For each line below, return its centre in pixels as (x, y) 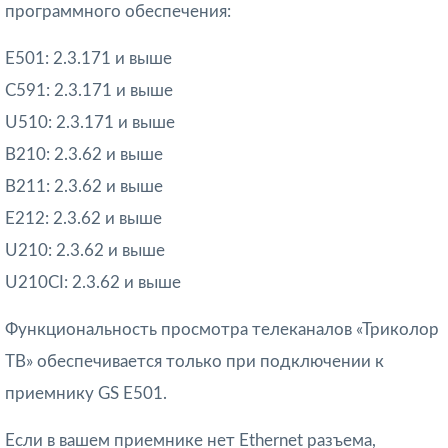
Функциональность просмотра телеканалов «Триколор (222, 329)
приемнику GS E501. (86, 393)
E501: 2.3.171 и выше (88, 58)
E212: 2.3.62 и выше (83, 218)
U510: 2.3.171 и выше (90, 122)
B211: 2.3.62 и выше (84, 186)
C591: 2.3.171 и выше (89, 90)
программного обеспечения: (118, 11)
